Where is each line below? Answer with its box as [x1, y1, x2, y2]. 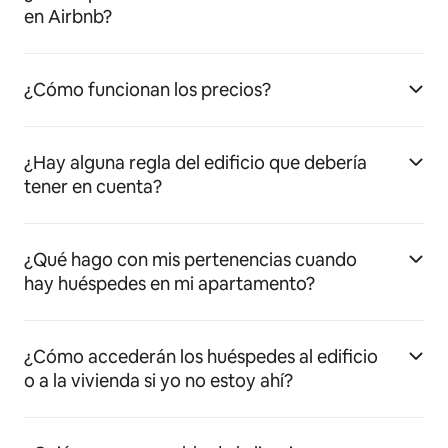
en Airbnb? [24, 4, 112, 28]
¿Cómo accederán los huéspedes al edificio [24, 344, 378, 368]
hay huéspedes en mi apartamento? [24, 271, 315, 295]
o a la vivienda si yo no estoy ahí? [24, 368, 293, 392]
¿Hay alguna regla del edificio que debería [24, 150, 367, 174]
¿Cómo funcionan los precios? [24, 77, 271, 101]
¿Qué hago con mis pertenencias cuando [24, 247, 357, 271]
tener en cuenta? [24, 174, 162, 198]
